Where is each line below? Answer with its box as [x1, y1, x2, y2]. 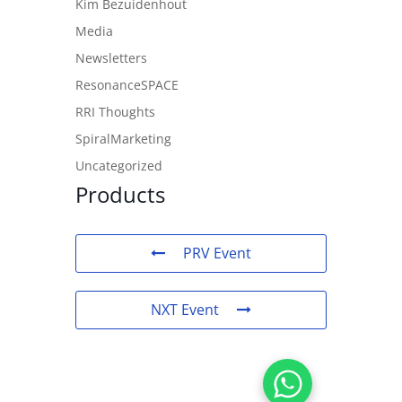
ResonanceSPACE [75, 76, 179, 94]
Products [75, 179, 165, 210]
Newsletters [75, 49, 147, 67]
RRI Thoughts [75, 103, 155, 121]
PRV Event [183, 243, 251, 264]
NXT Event [151, 300, 219, 320]
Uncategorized [75, 157, 162, 175]
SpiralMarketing [75, 130, 171, 148]
